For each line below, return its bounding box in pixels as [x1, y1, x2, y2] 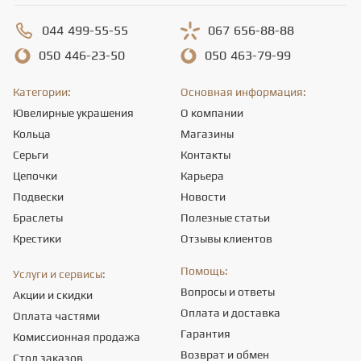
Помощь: [180, 264, 228, 277]
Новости [180, 190, 226, 203]
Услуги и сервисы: [13, 268, 106, 280]
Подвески [13, 190, 64, 203]
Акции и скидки [13, 288, 93, 301]
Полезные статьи [180, 211, 270, 224]
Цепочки [13, 169, 57, 182]
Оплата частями [13, 309, 100, 322]
